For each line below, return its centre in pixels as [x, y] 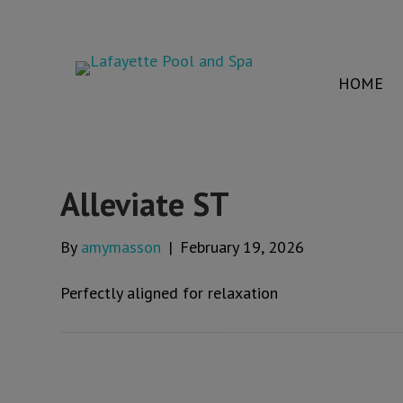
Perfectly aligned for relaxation [170, 293]
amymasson [121, 247]
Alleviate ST [145, 204]
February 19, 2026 [242, 247]
